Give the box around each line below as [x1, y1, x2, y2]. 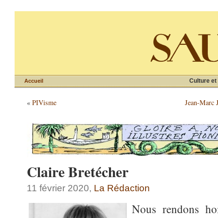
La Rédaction [94, 183, 150, 193]
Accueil [24, 78, 43, 84]
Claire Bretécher [27, 161, 128, 182]
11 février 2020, [27, 183, 94, 193]
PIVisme [32, 98, 56, 107]
